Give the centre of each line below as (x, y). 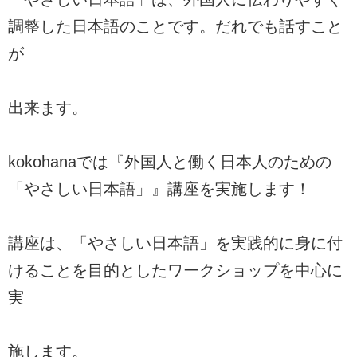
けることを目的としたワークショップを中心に (175, 270)
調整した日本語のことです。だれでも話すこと (175, 26)
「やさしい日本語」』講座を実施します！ (159, 188)
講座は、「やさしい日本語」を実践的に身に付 (175, 243)
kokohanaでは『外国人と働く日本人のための (170, 161)
